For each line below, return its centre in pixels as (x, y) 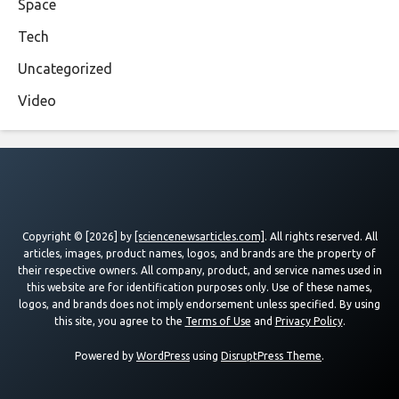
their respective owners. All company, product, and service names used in (199, 271)
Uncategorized (65, 69)
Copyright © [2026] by (78, 237)
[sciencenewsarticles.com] (199, 237)
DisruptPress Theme (271, 356)
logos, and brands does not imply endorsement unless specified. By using (199, 305)
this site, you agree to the (119, 322)
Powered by (106, 356)
